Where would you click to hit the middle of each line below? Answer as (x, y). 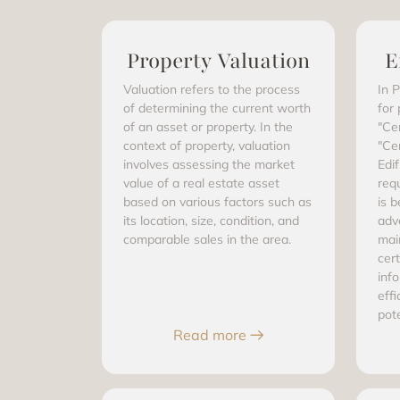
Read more (209, 335)
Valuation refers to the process (212, 89)
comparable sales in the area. (207, 239)
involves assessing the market (209, 164)
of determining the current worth (217, 108)
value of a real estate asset (201, 183)
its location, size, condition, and (211, 221)
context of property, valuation (207, 146)
